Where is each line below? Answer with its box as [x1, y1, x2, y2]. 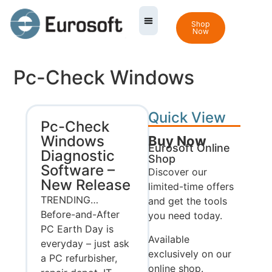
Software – [41, 161, 115, 180]
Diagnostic [41, 147, 115, 165]
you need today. [148, 209, 222, 222]
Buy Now [148, 133, 206, 149]
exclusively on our [148, 247, 231, 260]
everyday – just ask [41, 237, 130, 250]
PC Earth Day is [41, 223, 114, 236]
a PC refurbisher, [41, 252, 118, 265]
